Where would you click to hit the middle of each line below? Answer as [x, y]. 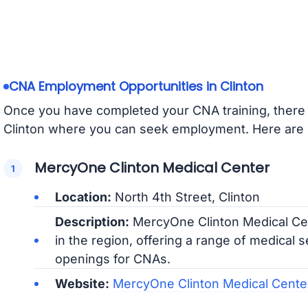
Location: [83, 197]
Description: [92, 222]
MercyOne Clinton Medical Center [152, 168]
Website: [82, 284]
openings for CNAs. [112, 259]
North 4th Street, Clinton [185, 197]
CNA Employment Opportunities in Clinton [136, 87]
